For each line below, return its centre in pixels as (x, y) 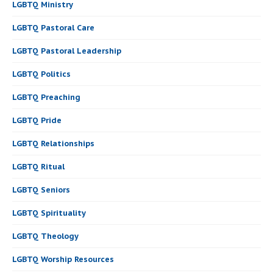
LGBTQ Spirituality (49, 213)
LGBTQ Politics (41, 74)
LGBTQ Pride (37, 121)
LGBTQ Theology (45, 236)
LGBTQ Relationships (53, 144)
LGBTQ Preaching (46, 97)
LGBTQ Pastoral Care (53, 28)
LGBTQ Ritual (38, 167)
